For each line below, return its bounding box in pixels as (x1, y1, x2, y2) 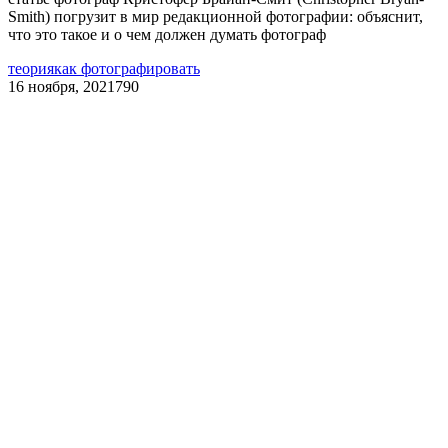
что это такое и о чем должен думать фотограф (8, 25, 326, 43)
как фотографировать (54, 59, 200, 77)
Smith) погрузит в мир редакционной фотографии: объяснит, (8, 7, 423, 25)
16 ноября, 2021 (8, 77, 115, 95)
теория (8, 59, 54, 77)
